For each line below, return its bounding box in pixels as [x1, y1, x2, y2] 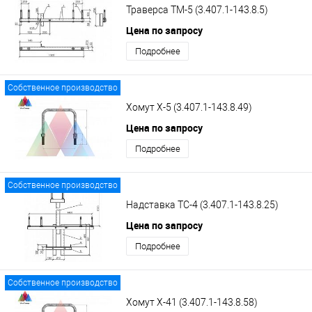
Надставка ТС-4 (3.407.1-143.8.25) [126, 198, 279, 210]
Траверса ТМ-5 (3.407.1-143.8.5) [126, 3, 268, 15]
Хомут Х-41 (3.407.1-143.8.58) [126, 296, 258, 308]
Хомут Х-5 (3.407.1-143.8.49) [126, 101, 252, 113]
